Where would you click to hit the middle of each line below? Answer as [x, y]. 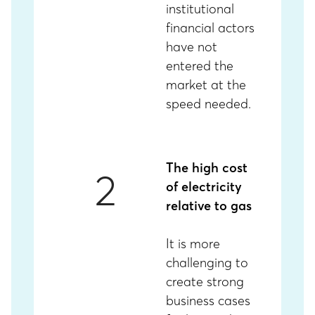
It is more [193, 244]
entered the [200, 66]
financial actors [210, 28]
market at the [206, 85]
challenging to [207, 263]
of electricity [204, 187]
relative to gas [209, 206]
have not [192, 47]
